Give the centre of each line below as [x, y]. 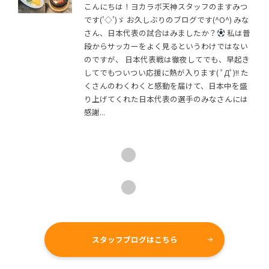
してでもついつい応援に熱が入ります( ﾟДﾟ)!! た [166, 72]
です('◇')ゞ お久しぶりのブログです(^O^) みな [167, 19]
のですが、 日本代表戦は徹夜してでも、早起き [167, 59]
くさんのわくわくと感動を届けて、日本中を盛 [166, 85]
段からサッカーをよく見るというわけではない [166, 46]
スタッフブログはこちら [134, 239]
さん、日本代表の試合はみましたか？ [150, 32]
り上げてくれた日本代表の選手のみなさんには [166, 98]
